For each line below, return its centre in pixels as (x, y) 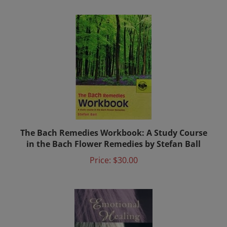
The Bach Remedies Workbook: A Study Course (113, 126)
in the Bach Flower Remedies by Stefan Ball (113, 137)
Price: (100, 153)
